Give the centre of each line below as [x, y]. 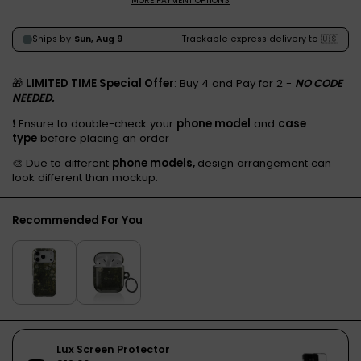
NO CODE [319, 84]
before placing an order [103, 138]
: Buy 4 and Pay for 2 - [234, 84]
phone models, [155, 163]
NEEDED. [33, 98]
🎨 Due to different [62, 163]
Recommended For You [77, 220]
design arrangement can [264, 163]
